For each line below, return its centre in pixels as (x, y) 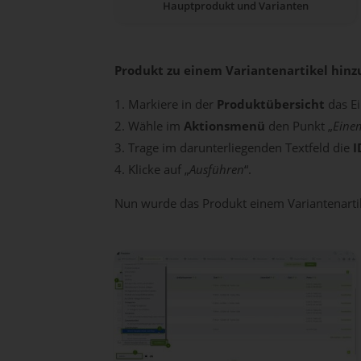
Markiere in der (172, 104)
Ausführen (217, 169)
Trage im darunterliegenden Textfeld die (241, 147)
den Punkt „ (301, 126)
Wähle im (156, 126)
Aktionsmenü (226, 126)
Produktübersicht (272, 104)
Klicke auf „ (159, 169)
